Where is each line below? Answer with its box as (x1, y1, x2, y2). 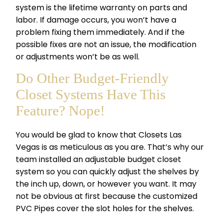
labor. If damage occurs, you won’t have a (16, 14, 176, 26)
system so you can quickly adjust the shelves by (16, 166, 199, 178)
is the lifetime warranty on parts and (44, 2, 187, 14)
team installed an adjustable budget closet (16, 154, 181, 165)
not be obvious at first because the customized (16, 191, 197, 202)
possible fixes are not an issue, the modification (16, 39, 196, 51)
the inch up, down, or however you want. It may (16, 178, 196, 190)
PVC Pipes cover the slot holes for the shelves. (16, 203, 196, 215)
